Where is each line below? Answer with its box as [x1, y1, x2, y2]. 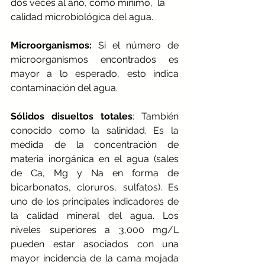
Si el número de [92, 40, 179, 51]
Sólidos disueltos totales [11, 111, 132, 122]
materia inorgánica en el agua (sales [11, 153, 179, 165]
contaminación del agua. [11, 82, 118, 94]
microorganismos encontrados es [11, 54, 179, 66]
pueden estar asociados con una [11, 238, 179, 250]
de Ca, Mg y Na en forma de [11, 167, 179, 179]
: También [132, 111, 179, 122]
